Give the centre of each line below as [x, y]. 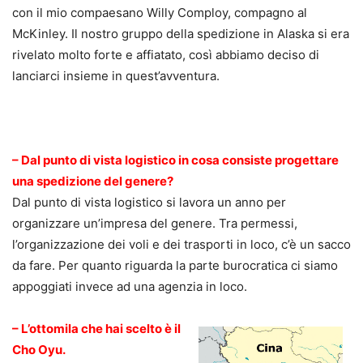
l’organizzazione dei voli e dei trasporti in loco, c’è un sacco [181, 245]
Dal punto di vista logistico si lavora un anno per [149, 203]
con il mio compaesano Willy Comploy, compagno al [160, 13]
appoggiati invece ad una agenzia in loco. [130, 287]
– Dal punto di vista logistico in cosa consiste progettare [175, 160]
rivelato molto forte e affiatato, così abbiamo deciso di [166, 55]
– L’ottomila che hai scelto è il [96, 329]
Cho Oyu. [39, 350]
